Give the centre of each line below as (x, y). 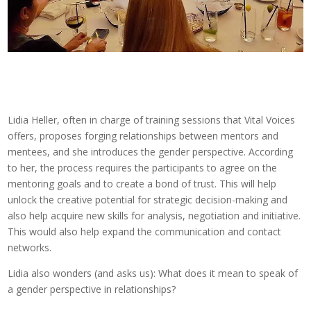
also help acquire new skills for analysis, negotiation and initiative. (154, 216)
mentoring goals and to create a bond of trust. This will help (142, 184)
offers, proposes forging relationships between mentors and (143, 136)
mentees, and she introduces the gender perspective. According (151, 152)
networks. (31, 248)
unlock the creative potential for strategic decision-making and (148, 200)
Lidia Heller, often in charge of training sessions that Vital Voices (152, 120)
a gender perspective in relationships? (93, 289)
